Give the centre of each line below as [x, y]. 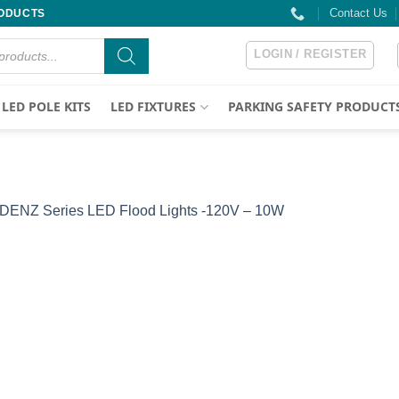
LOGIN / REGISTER [310, 54]
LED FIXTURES [154, 106]
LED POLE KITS [47, 106]
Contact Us [358, 13]
